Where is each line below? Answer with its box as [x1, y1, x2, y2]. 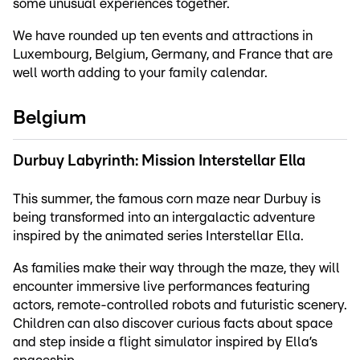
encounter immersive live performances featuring [13, 279, 310, 293]
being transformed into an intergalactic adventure [13, 210, 315, 224]
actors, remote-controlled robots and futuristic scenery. [13, 297, 347, 312]
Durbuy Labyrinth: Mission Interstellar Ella [13, 153, 305, 169]
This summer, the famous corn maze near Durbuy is [13, 191, 321, 206]
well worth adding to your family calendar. [13, 65, 268, 80]
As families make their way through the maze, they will [13, 260, 340, 275]
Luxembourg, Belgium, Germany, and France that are [13, 47, 333, 61]
